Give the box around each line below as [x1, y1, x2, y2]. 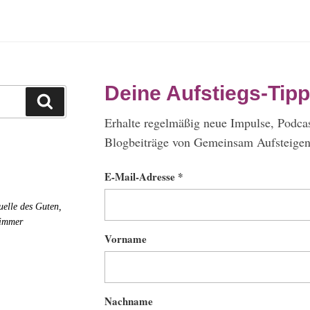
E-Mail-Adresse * [104, 169, 183, 185]
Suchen [52, 93, 93, 107]
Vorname [104, 231, 147, 247]
